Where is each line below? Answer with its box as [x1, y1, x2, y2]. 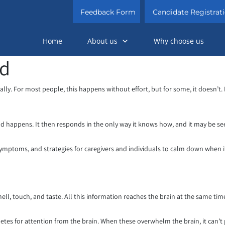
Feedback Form [80, 8, 136, 17]
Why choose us [154, 36, 204, 46]
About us [87, 36, 118, 46]
